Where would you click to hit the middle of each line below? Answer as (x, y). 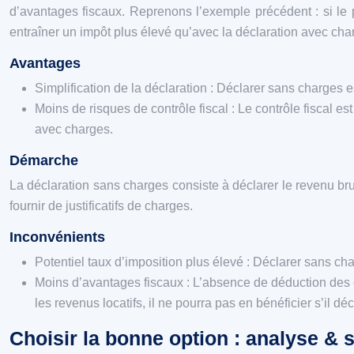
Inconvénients (57, 237)
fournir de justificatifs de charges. (101, 206)
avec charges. (74, 129)
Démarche (44, 160)
